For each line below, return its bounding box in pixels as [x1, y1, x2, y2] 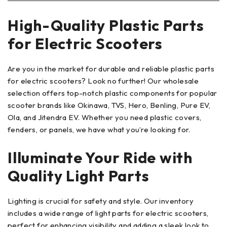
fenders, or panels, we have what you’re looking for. [8, 124, 191, 134]
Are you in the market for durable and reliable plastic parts [8, 63, 214, 73]
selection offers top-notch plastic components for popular [8, 88, 217, 98]
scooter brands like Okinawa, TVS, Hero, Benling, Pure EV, [8, 100, 211, 110]
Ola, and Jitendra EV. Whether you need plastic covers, [8, 112, 202, 122]
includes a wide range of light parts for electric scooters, [8, 208, 209, 218]
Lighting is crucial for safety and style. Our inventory [8, 196, 194, 206]
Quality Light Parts [8, 166, 149, 185]
